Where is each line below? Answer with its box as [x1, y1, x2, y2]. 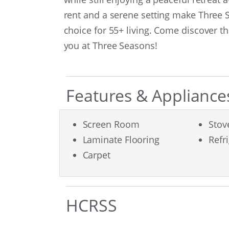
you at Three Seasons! [63, 39, 157, 52]
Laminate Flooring [82, 133, 159, 146]
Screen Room [82, 118, 140, 131]
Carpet [82, 149, 110, 162]
